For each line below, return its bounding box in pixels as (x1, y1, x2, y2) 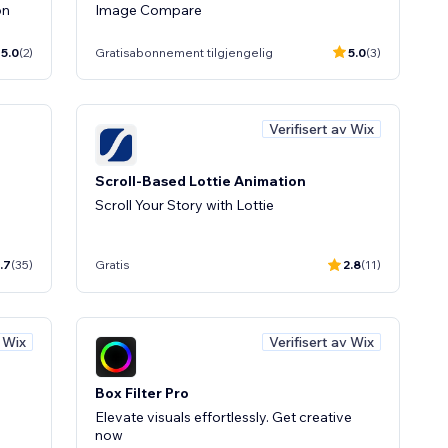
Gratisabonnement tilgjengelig (95, 44, 273, 60)
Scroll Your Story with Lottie (95, 195, 274, 214)
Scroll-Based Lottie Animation (95, 171, 306, 190)
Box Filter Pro (95, 384, 189, 402)
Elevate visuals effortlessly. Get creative (95, 408, 352, 426)
